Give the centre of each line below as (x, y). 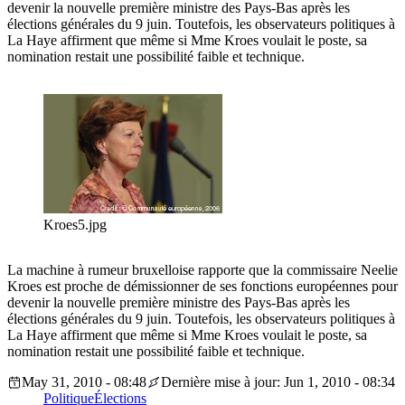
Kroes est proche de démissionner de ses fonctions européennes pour (202, 287)
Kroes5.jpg (75, 225)
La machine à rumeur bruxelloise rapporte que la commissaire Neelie (202, 270)
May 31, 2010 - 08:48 (84, 382)
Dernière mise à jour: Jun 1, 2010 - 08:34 (278, 382)
